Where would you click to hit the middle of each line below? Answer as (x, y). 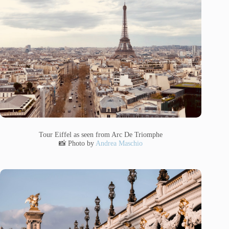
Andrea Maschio (119, 143)
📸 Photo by (77, 143)
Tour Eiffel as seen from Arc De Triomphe (101, 134)
